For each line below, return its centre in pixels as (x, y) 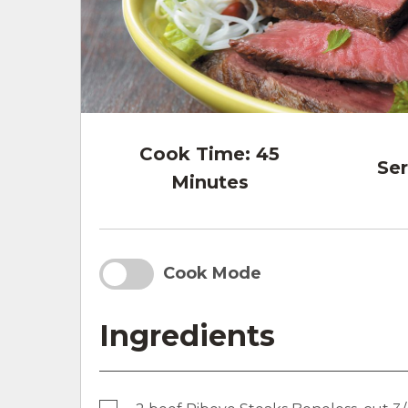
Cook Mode (212, 274)
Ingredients (187, 335)
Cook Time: (195, 153)
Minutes (209, 182)
